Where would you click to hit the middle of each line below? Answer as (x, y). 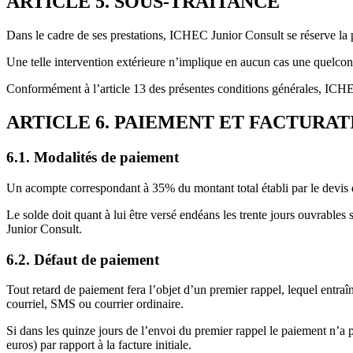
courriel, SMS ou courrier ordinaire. (95, 304)
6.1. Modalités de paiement (93, 158)
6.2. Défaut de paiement (83, 259)
